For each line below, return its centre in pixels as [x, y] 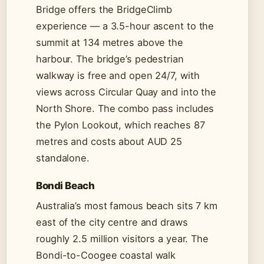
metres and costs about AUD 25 [109, 142]
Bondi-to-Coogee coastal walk [106, 255]
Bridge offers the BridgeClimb [104, 10]
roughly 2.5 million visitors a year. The [122, 239]
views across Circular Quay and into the [126, 92]
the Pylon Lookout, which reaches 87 [121, 125]
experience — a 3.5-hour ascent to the [125, 26]
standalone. [63, 158]
